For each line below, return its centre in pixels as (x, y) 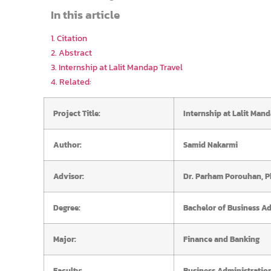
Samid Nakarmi (211, 145)
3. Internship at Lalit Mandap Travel (116, 67)
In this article (85, 14)
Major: (65, 239)
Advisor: (69, 176)
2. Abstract (71, 52)
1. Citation (69, 38)
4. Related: (71, 81)
